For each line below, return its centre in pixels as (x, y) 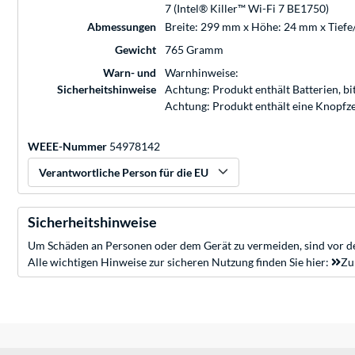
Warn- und (130, 72)
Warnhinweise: (202, 72)
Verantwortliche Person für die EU (124, 172)
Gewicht (136, 49)
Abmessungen (122, 26)
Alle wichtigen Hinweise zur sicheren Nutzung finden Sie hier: (179, 261)
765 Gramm (194, 49)
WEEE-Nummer (67, 146)
